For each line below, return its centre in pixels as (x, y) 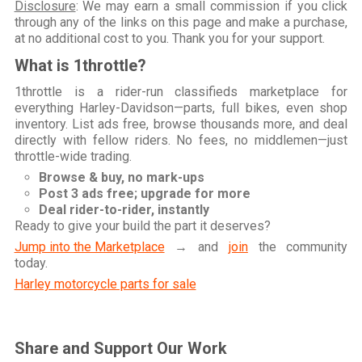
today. (31, 263)
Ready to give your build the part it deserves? (142, 225)
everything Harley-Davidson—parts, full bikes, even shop (181, 107)
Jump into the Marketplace (89, 246)
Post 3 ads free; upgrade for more (144, 193)
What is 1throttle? (80, 65)
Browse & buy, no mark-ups (121, 177)
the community (298, 246)
